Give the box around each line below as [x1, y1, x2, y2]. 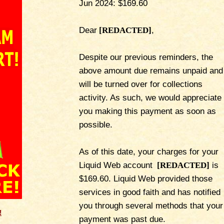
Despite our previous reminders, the [79, 52, 213, 62]
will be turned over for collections [79, 79, 202, 89]
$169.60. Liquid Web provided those [79, 173, 212, 183]
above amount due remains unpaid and [79, 65, 223, 75]
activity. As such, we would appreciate [79, 92, 221, 102]
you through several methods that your [79, 200, 223, 210]
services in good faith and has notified [79, 187, 220, 197]
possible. [79, 119, 112, 129]
